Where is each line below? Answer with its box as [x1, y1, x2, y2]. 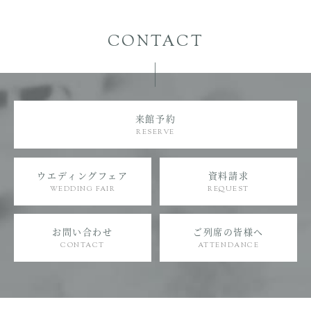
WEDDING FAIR [49, 183, 116, 194]
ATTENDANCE [197, 239, 260, 251]
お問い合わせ [52, 224, 113, 238]
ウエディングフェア [37, 168, 128, 182]
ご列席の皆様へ [193, 224, 264, 238]
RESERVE [136, 127, 175, 138]
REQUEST [208, 183, 249, 194]
